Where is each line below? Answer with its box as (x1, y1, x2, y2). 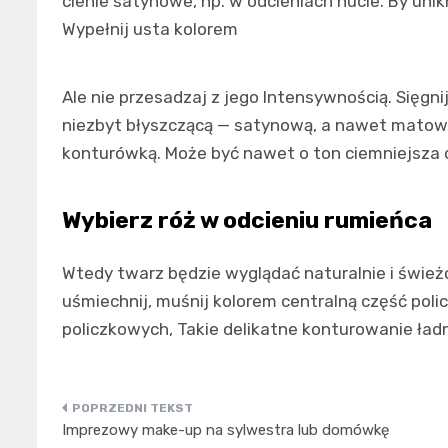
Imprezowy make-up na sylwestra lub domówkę (62, 421, 389, 440)
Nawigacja (61, 402, 188, 431)
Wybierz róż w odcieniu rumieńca (62, 206, 432, 235)
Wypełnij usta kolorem (62, 19, 238, 40)
